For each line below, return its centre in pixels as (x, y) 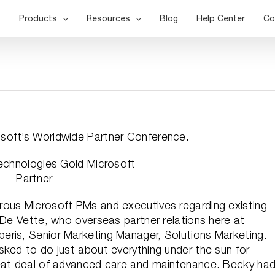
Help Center (221, 18)
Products (38, 18)
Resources (108, 18)
